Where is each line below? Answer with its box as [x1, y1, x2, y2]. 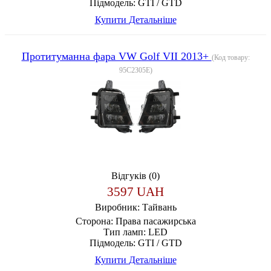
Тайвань [142, 201, 177, 212]
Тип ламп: [103, 226, 146, 237]
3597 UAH [107, 184, 164, 198]
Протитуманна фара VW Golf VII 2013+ [21, 50, 212, 62]
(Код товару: [211, 53, 250, 62]
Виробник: [94, 201, 142, 212]
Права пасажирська [115, 215, 196, 226]
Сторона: [75, 215, 113, 226]
